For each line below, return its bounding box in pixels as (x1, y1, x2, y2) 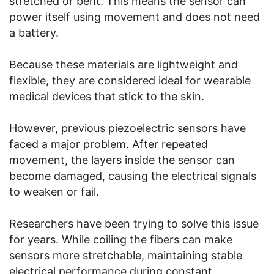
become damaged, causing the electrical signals (9, 169, 256, 182)
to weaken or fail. (9, 185, 99, 198)
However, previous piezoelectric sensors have (9, 121, 246, 135)
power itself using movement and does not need (9, 10, 260, 23)
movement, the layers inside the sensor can (9, 153, 235, 166)
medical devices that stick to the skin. (9, 89, 204, 103)
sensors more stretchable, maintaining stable (9, 248, 242, 262)
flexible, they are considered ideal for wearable (9, 73, 251, 87)
